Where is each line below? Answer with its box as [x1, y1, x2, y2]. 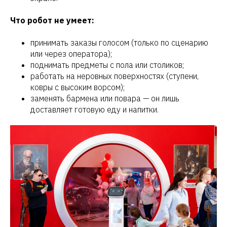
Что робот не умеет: [10, 15, 94, 26]
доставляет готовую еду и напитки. [30, 104, 159, 115]
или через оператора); [30, 49, 112, 59]
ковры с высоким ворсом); [30, 82, 125, 93]
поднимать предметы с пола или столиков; [30, 60, 184, 70]
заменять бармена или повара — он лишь [30, 93, 179, 104]
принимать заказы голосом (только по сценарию [30, 37, 208, 48]
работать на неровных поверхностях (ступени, [30, 71, 199, 82]
